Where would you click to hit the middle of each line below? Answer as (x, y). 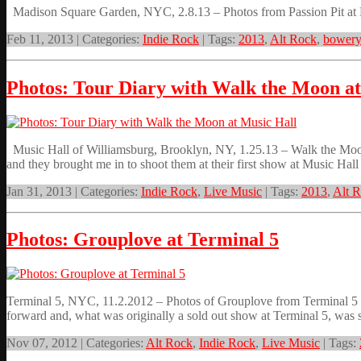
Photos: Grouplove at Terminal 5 (143, 240)
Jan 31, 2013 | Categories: (74, 191)
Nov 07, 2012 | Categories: (76, 343)
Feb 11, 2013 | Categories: (75, 39)
